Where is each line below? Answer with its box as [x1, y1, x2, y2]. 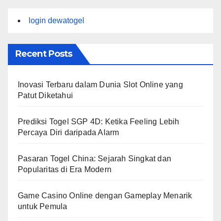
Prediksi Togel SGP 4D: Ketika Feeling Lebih [18, 117, 180, 126]
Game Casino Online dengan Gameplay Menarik [18, 191, 192, 200]
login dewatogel [29, 16, 84, 25]
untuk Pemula [18, 202, 68, 211]
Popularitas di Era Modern [18, 165, 111, 174]
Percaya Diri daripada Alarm [18, 128, 119, 137]
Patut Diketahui [18, 91, 73, 100]
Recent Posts [15, 48, 73, 59]
